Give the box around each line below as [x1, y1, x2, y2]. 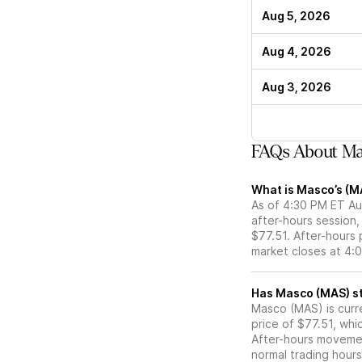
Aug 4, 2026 [262, 44, 331, 59]
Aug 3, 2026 [262, 80, 331, 95]
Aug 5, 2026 [262, 9, 330, 23]
